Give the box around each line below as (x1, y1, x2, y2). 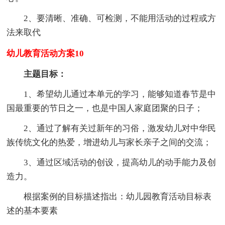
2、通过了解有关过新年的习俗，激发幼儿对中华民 (24, 123, 216, 133)
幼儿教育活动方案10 (7, 48, 84, 58)
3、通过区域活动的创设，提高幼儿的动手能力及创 (24, 157, 216, 167)
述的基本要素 (7, 205, 58, 215)
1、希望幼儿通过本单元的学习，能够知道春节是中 (24, 89, 216, 99)
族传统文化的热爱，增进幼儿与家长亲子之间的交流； (7, 137, 212, 147)
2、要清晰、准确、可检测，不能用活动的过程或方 (24, 13, 216, 23)
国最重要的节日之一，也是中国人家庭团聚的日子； (7, 103, 203, 113)
